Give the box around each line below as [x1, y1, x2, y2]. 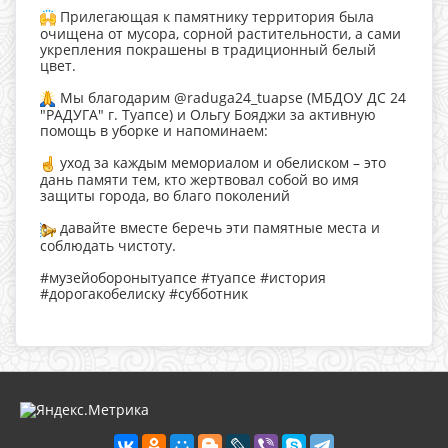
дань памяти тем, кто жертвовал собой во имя [40, 170, 359, 190]
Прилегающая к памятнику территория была [56, 6, 374, 26]
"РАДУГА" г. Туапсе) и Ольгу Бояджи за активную [40, 105, 376, 125]
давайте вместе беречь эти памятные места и [56, 218, 380, 238]
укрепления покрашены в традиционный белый [40, 39, 376, 59]
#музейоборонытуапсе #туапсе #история [40, 267, 326, 287]
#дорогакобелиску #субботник [40, 283, 248, 303]
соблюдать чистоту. [40, 235, 176, 255]
